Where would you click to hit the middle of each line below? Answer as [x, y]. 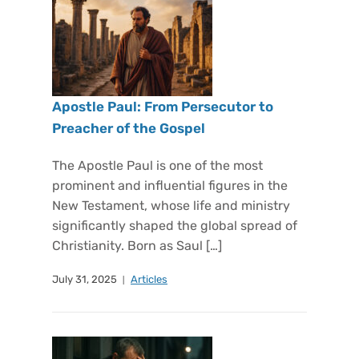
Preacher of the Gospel [129, 128]
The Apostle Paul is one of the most [157, 165]
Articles [149, 279]
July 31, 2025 [85, 279]
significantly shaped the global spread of [175, 226]
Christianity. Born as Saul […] [137, 246]
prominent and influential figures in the [170, 186]
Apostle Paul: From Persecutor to [163, 107]
